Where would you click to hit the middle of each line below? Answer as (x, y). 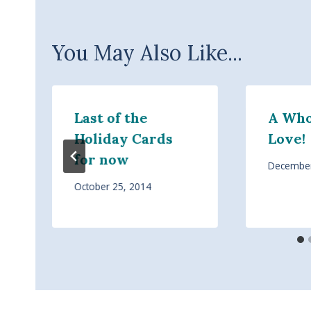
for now (102, 159)
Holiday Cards (124, 138)
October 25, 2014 (113, 187)
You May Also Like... (147, 52)
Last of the (111, 117)
